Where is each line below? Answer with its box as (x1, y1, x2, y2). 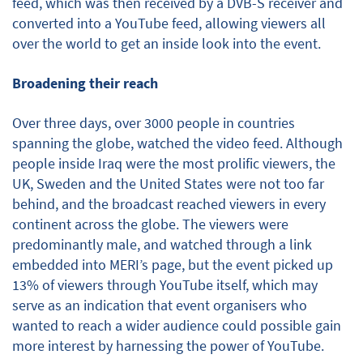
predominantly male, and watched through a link (12, 235, 312, 254)
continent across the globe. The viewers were (12, 215, 288, 234)
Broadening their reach (12, 74, 158, 93)
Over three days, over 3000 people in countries (12, 113, 295, 133)
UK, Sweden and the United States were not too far (12, 174, 324, 194)
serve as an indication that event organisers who (12, 296, 307, 315)
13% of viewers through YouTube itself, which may (12, 275, 318, 295)
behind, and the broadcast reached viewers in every (12, 194, 326, 214)
